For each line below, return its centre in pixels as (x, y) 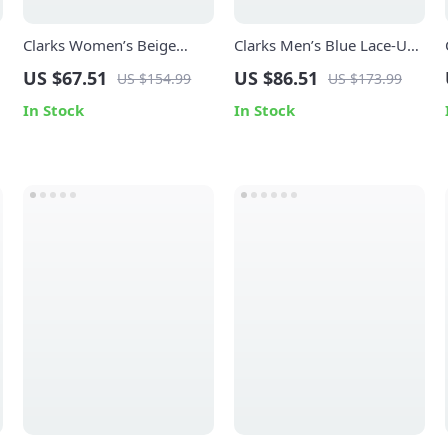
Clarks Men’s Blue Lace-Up (324, 45)
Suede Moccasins (82, 67)
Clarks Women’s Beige (100, 45)
